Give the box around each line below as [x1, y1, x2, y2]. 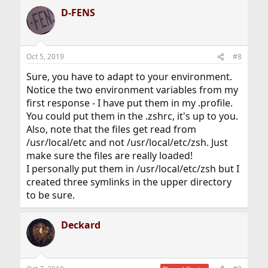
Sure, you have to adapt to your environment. [26, 70, 232, 84]
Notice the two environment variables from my [26, 83, 238, 97]
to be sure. [26, 188, 75, 202]
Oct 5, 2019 [26, 51, 64, 62]
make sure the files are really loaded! [26, 149, 193, 163]
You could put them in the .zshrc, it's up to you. [26, 109, 238, 123]
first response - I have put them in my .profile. [26, 96, 233, 110]
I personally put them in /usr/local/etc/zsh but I [26, 162, 239, 176]
